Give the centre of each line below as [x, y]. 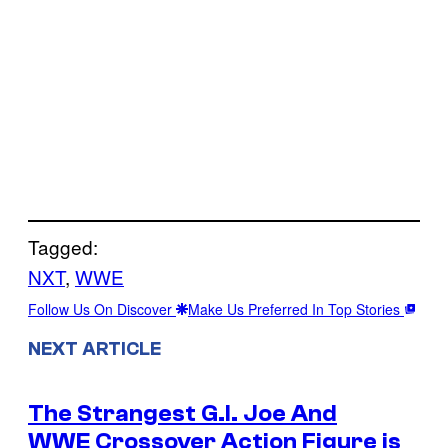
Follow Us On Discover [102, 308]
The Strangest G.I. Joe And [182, 413]
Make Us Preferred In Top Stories [296, 308]
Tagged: [63, 246]
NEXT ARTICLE [94, 348]
